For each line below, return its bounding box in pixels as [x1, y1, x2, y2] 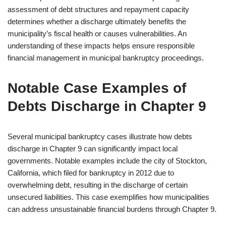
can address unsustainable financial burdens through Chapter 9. [8, 205, 216, 213]
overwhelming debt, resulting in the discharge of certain [8, 181, 188, 189]
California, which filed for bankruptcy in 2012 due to [8, 168, 174, 177]
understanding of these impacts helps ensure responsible [8, 41, 195, 50]
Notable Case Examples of [8, 80, 186, 96]
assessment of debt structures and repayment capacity [8, 5, 189, 14]
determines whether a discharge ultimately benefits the [8, 17, 186, 26]
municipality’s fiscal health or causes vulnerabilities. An [8, 29, 187, 38]
